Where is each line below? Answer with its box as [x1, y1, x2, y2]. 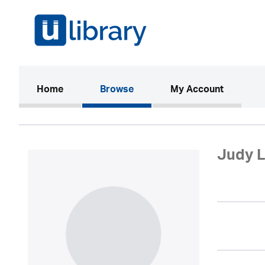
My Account [170, 81, 224, 100]
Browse [100, 81, 134, 100]
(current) [63, 80, 102, 99]
